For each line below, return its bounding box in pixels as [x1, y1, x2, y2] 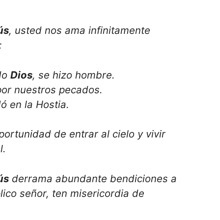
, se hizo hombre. [32, 68, 115, 81]
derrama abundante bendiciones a [9, 172, 177, 185]
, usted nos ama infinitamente [9, 24, 150, 37]
